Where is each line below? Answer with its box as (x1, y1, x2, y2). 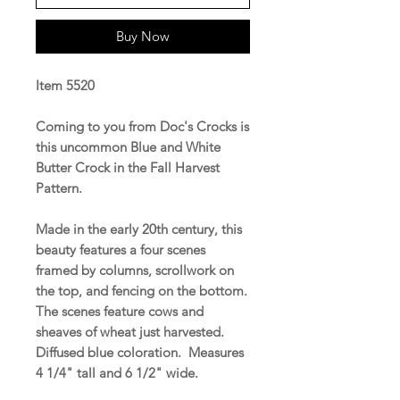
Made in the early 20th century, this (36, 220, 242, 237)
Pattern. (36, 179, 82, 196)
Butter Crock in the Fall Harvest (36, 158, 220, 176)
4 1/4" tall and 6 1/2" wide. (36, 363, 198, 381)
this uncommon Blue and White (36, 137, 221, 155)
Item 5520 (36, 76, 95, 94)
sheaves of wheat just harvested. (36, 322, 228, 340)
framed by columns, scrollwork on (36, 261, 234, 279)
